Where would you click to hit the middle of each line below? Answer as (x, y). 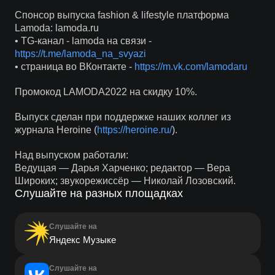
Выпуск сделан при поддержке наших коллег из (122, 117)
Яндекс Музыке (82, 240)
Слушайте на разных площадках (99, 193)
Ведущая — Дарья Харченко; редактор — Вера (122, 168)
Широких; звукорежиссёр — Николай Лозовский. (125, 181)
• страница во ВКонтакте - (74, 67)
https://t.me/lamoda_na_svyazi (80, 54)
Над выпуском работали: (71, 155)
